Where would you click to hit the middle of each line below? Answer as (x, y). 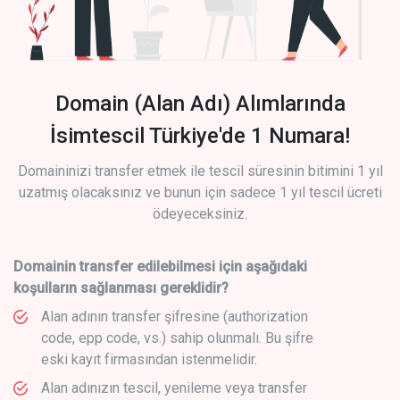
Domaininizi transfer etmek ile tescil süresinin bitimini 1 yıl (200, 171)
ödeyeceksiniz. (200, 213)
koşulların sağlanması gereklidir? (121, 287)
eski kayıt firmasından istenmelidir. (149, 359)
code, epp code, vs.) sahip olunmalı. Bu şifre (177, 337)
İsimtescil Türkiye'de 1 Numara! (200, 135)
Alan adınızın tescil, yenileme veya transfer (174, 387)
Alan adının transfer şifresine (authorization (175, 316)
